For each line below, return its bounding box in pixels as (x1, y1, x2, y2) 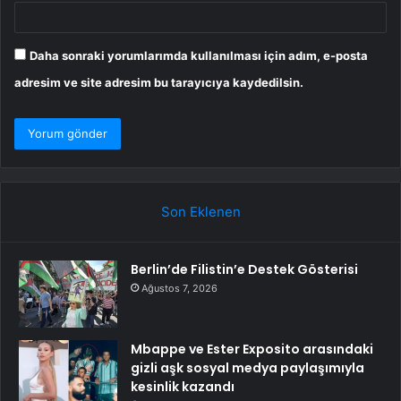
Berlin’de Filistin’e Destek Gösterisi (131, 260, 358, 278)
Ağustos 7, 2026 (141, 281, 218, 294)
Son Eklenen (160, 202, 241, 220)
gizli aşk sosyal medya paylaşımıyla (131, 358, 364, 377)
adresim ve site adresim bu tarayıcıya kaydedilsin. (14, 74, 303, 90)
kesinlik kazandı (131, 377, 235, 396)
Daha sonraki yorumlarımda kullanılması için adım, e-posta (30, 47, 368, 63)
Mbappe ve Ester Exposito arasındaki (131, 339, 373, 358)
